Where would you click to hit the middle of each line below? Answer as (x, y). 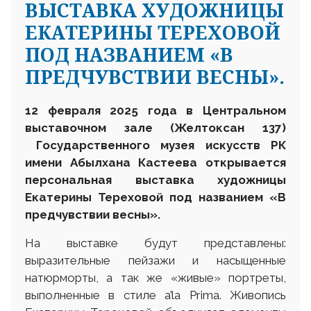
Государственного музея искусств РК (155, 145)
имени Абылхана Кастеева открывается (155, 163)
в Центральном (236, 111)
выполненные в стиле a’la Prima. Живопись (155, 295)
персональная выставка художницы (155, 180)
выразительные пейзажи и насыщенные (155, 261)
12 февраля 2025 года (101, 111)
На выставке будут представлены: (155, 243)
